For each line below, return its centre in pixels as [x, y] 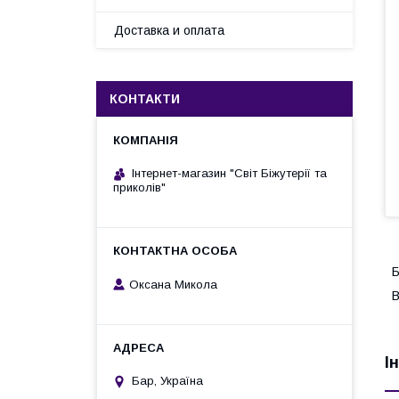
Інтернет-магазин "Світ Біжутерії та [229, 173]
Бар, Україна [167, 381]
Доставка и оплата [169, 30]
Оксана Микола [173, 284]
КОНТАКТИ [145, 99]
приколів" [139, 187]
